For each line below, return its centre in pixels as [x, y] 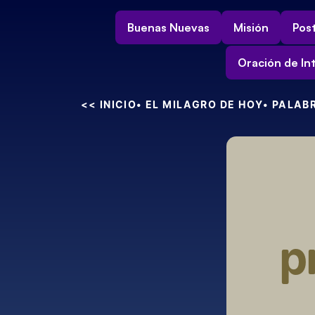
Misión [251, 27]
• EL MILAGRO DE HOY [200, 104]
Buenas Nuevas [168, 27]
